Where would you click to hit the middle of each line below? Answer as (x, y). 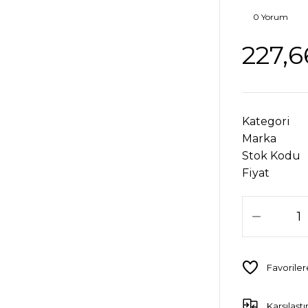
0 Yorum (271, 17)
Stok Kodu (271, 156)
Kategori (266, 121)
